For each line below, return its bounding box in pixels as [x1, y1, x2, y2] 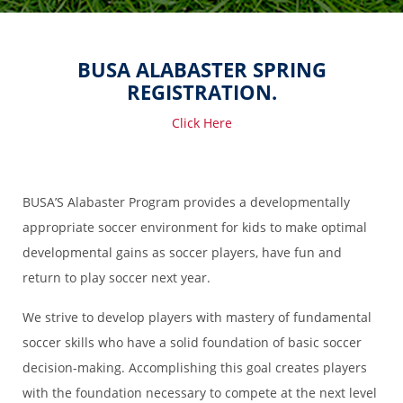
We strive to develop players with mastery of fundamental [22, 309, 372, 326]
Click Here [171, 114, 232, 131]
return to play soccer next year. [22, 269, 210, 286]
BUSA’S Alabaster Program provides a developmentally [22, 193, 350, 210]
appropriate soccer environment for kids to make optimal [22, 219, 367, 236]
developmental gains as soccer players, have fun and [22, 244, 342, 261]
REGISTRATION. [126, 78, 277, 106]
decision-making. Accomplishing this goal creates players [22, 359, 367, 376]
